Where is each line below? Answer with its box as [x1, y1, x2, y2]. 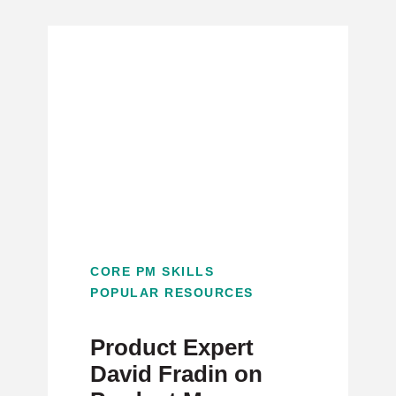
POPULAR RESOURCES [90, 286, 254, 300]
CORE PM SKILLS [90, 264, 214, 278]
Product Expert [90, 334, 254, 361]
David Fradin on [90, 361, 263, 387]
